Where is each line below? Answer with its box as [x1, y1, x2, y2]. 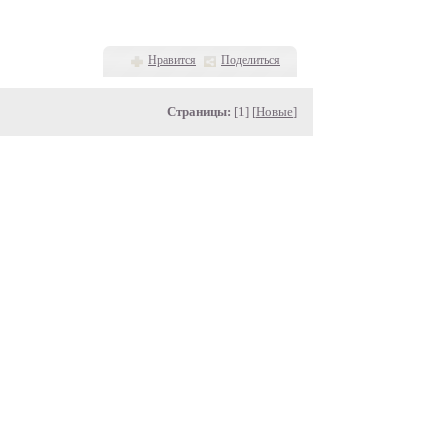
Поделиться [221, 53, 280, 67]
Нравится [148, 53, 196, 67]
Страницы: [167, 104, 231, 119]
